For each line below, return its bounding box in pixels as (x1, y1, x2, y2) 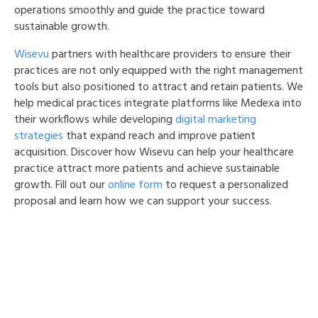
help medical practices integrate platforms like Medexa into (14, 94, 302, 113)
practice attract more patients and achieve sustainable (14, 160, 280, 178)
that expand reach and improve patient (63, 127, 256, 146)
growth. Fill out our (14, 176, 108, 194)
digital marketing (175, 111, 256, 129)
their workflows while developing (14, 111, 175, 129)
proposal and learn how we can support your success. (14, 192, 272, 211)
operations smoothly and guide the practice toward (14, 1, 265, 20)
